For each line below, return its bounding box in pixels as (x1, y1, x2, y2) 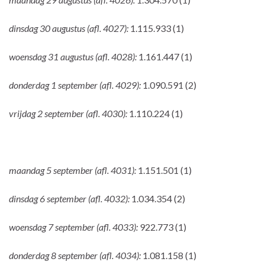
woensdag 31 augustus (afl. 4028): (9, 50, 138, 62)
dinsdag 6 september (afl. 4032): (9, 192, 131, 204)
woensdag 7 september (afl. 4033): (9, 221, 140, 232)
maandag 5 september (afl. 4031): (9, 164, 138, 176)
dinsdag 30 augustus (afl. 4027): (9, 22, 130, 34)
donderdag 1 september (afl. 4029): (9, 79, 143, 91)
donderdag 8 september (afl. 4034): (9, 249, 143, 261)
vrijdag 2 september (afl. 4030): (9, 107, 129, 119)
